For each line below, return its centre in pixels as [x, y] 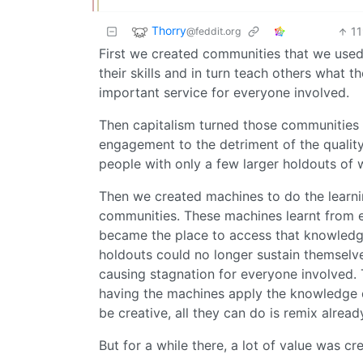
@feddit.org [214, 32]
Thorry [169, 31]
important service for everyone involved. [224, 93]
